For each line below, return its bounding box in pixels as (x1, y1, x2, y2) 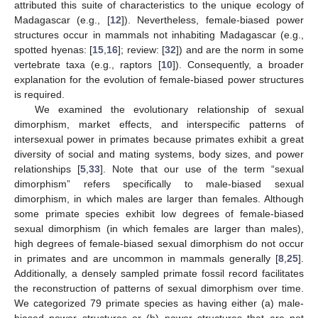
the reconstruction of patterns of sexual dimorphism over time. (14, 283, 304, 294)
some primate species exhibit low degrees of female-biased (14, 208, 304, 219)
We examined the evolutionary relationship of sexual (34, 104, 304, 115)
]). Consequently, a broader (172, 59, 305, 70)
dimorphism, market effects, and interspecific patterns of (14, 119, 304, 130)
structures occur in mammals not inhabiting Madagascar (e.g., (14, 29, 304, 40)
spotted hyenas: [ (14, 44, 92, 55)
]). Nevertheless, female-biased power (121, 14, 305, 26)
